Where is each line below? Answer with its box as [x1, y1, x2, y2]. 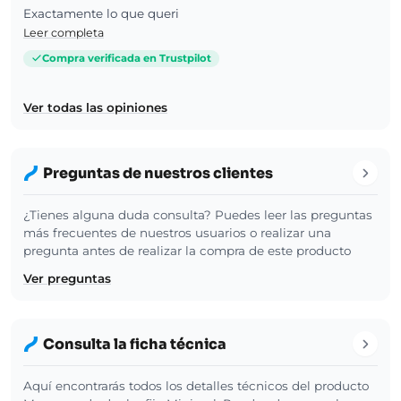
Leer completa [23, 26, 104, 40]
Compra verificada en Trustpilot [42, 51, 211, 64]
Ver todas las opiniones [23, 100, 167, 115]
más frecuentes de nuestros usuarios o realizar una [23, 226, 331, 241]
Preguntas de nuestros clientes [43, 163, 273, 183]
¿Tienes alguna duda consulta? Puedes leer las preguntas [23, 208, 372, 223]
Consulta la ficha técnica [43, 334, 226, 354]
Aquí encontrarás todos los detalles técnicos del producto [23, 379, 369, 394]
